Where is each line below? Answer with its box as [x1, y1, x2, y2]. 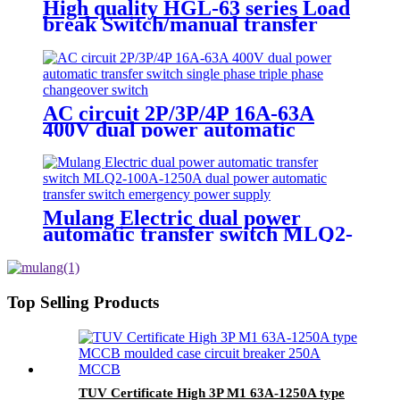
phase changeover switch [43, 149, 269, 173]
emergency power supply [43, 271, 271, 295]
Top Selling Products [7, 293, 159, 312]
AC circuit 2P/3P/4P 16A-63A [43, 101, 314, 125]
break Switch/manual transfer [43, 12, 318, 36]
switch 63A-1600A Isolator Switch [43, 28, 351, 52]
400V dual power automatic [43, 117, 296, 141]
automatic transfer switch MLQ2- [43, 222, 353, 246]
